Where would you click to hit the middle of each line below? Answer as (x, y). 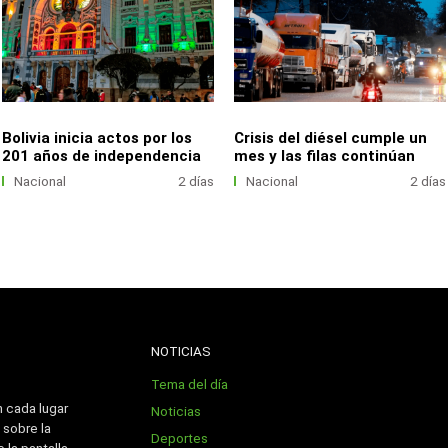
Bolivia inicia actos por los (97, 137)
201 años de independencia (102, 155)
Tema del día (190, 385)
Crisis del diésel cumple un (331, 137)
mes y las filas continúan (325, 155)
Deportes (180, 438)
